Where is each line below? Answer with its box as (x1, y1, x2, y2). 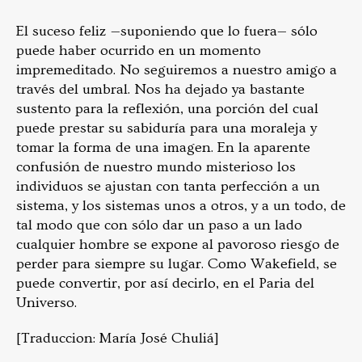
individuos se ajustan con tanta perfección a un (16, 177, 320, 195)
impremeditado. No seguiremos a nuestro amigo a (16, 61, 337, 78)
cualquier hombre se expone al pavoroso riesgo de (16, 235, 339, 253)
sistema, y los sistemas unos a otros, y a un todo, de (16, 196, 346, 214)
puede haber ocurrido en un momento (16, 41, 261, 59)
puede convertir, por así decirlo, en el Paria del (16, 274, 314, 292)
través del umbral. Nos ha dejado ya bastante (16, 80, 305, 98)
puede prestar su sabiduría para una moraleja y (16, 119, 317, 137)
